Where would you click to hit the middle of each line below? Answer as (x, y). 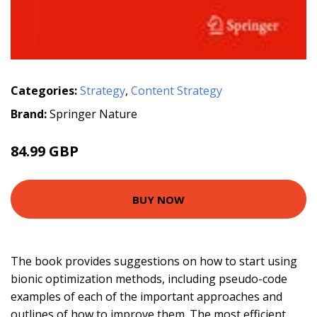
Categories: (44, 91)
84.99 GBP (45, 151)
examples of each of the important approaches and (146, 297)
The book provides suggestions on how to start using (154, 261)
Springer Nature (93, 114)
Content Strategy (177, 91)
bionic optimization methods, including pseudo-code (149, 279)
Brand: (30, 114)
